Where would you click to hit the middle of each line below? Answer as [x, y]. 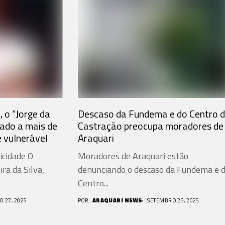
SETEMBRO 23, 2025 [173, 201]
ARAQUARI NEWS [117, 201]
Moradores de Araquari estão [133, 156]
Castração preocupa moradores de [150, 126]
